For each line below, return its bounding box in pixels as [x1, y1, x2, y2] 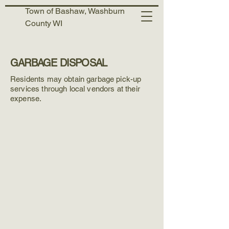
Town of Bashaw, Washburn [25, 6, 125, 16]
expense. [10, 94, 44, 103]
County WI [25, 18, 62, 28]
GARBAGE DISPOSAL [10, 57, 107, 69]
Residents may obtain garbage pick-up [10, 75, 142, 83]
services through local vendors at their [10, 84, 140, 93]
